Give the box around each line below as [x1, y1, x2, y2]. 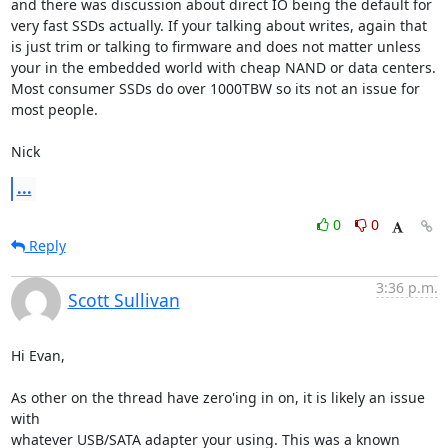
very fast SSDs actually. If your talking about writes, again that [10, 16, 427, 35]
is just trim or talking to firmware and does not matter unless [10, 37, 421, 56]
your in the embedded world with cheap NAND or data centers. [10, 58, 436, 77]
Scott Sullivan [67, 288, 180, 312]
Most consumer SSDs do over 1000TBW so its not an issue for [10, 79, 420, 98]
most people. [10, 100, 98, 119]
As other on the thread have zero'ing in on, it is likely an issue [10, 388, 425, 407]
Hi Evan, [10, 346, 65, 365]
